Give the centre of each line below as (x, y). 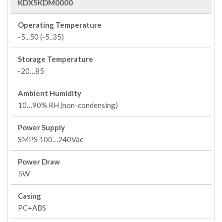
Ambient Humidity (50, 93)
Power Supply (41, 127)
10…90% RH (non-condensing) (68, 105)
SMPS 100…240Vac (51, 139)
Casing (29, 196)
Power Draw (39, 162)
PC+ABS (32, 208)
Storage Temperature (55, 59)
